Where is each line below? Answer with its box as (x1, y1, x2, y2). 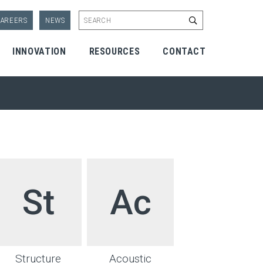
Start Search (188, 14, 238, 25)
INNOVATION (12, 45, 66, 57)
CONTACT (163, 45, 206, 57)
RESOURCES (89, 45, 140, 57)
